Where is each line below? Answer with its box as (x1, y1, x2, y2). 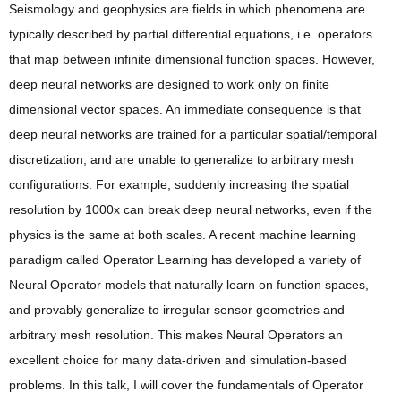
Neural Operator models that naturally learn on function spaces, (9, 277, 369, 293)
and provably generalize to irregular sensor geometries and (9, 303, 345, 318)
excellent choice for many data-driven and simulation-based (9, 353, 346, 368)
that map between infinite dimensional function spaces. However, (9, 52, 375, 67)
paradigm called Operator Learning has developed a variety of (9, 252, 361, 268)
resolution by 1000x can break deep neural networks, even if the (9, 202, 372, 218)
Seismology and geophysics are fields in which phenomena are (9, 2, 365, 17)
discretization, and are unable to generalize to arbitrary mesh (9, 152, 354, 167)
